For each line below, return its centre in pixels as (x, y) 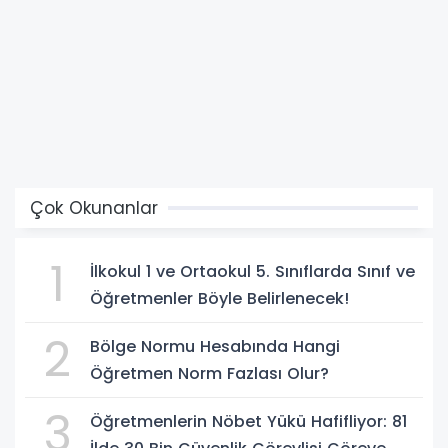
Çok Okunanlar (94, 207)
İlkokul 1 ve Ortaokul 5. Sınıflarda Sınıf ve (252, 271)
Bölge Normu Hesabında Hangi (215, 346)
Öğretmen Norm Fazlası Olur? (209, 373)
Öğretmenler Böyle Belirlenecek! (219, 298)
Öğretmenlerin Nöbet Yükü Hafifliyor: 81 (248, 421)
